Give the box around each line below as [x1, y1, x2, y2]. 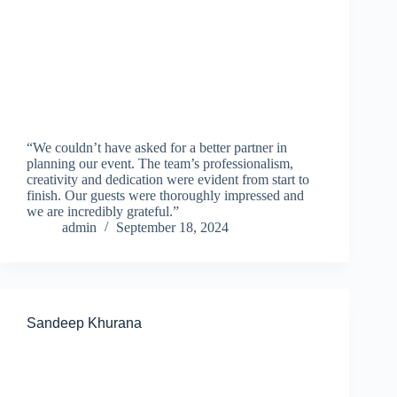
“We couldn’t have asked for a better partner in [27, 140, 287, 156]
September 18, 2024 [116, 220, 229, 236]
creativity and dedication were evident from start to [27, 172, 309, 188]
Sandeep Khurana [27, 315, 142, 331]
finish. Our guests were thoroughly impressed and [27, 188, 304, 204]
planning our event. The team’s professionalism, [27, 156, 293, 172]
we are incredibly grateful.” [27, 204, 179, 220]
